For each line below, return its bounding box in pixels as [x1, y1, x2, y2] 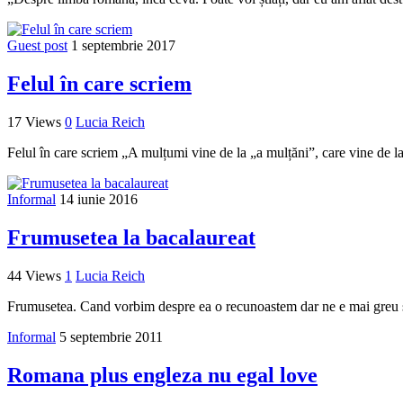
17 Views [7, 113, 61, 130]
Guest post [7, 38, 67, 54]
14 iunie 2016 [59, 191, 138, 207]
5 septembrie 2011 [59, 328, 163, 345]
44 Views [7, 267, 61, 283]
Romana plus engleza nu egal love [7, 363, 318, 387]
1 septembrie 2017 [71, 38, 175, 54]
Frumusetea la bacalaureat [7, 225, 255, 249]
